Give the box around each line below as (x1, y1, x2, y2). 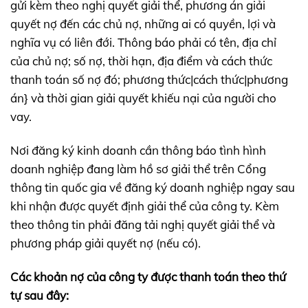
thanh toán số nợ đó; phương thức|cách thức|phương (10, 72, 288, 87)
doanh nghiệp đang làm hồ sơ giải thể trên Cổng (10, 162, 266, 177)
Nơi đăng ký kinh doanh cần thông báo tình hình (10, 143, 266, 158)
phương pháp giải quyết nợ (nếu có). (10, 236, 201, 251)
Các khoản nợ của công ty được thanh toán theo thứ (10, 269, 286, 285)
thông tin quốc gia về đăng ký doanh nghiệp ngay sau (10, 180, 295, 195)
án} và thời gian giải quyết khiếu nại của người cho (10, 91, 276, 106)
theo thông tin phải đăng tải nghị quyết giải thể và (10, 217, 275, 232)
